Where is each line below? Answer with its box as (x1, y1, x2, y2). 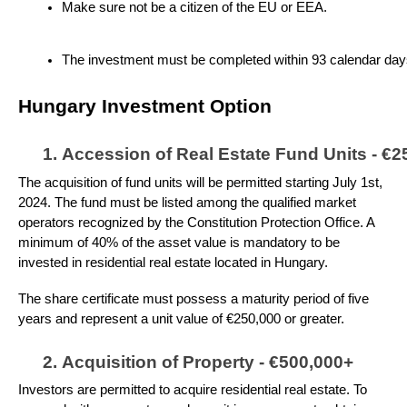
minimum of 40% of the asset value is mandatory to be (18, 234, 340, 250)
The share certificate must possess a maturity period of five (18, 291, 369, 306)
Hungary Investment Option (18, 94, 272, 117)
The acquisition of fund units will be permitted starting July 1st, (18, 174, 382, 190)
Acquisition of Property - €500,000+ (62, 352, 353, 372)
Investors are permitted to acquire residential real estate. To (18, 382, 367, 398)
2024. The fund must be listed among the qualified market (18, 194, 356, 210)
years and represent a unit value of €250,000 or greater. (18, 311, 344, 326)
